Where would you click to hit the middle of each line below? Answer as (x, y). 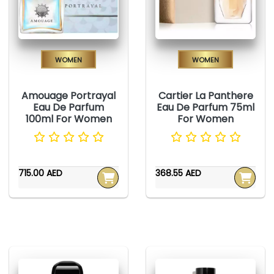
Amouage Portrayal (68, 96)
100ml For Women (68, 119)
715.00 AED (40, 173)
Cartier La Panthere (206, 96)
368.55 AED (178, 173)
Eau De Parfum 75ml (206, 108)
